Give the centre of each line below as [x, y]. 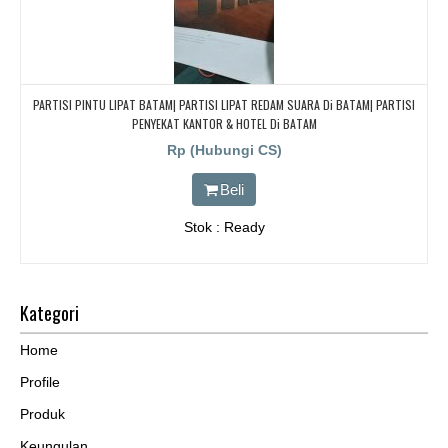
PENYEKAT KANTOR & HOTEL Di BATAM [224, 123]
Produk [42, 413]
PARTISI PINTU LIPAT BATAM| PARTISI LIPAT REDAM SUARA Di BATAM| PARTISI [224, 104]
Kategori [49, 312]
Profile [40, 381]
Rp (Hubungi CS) [224, 149]
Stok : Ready [224, 226]
